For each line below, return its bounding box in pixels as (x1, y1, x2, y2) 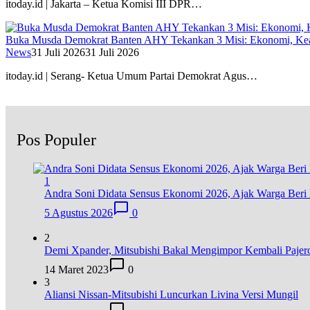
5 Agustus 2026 (44, 207, 113, 219)
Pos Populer (17, 130, 96, 149)
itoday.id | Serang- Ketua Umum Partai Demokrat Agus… (6, 69, 257, 82)
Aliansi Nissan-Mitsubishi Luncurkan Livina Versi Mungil (44, 289, 298, 301)
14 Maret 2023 (44, 264, 109, 276)
